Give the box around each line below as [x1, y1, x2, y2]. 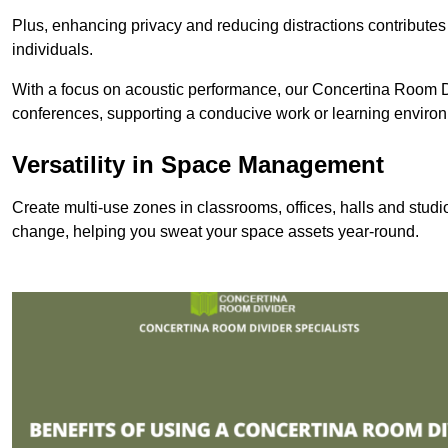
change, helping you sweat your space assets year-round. [12, 222, 419, 240]
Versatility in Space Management [12, 150, 384, 178]
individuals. [12, 40, 93, 58]
